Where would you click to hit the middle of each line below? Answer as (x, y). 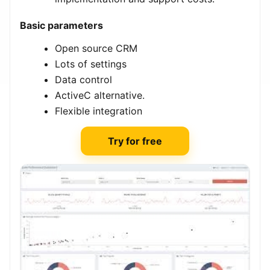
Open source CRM (96, 49)
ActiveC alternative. (100, 96)
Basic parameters (61, 26)
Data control (83, 80)
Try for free (135, 141)
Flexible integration (99, 111)
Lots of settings (91, 64)
